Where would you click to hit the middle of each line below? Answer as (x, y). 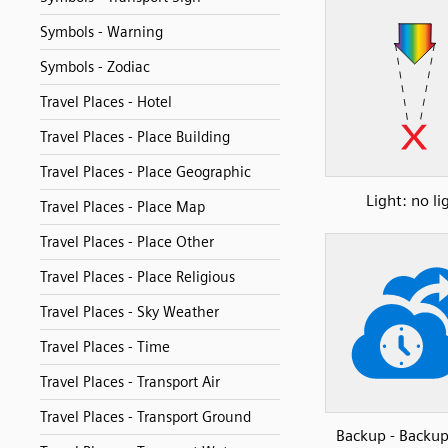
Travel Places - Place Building (135, 137)
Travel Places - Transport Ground (145, 417)
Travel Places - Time (105, 347)
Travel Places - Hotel (106, 102)
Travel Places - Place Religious (137, 277)
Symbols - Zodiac (95, 67)
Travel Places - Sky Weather (129, 312)
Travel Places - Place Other (127, 242)
